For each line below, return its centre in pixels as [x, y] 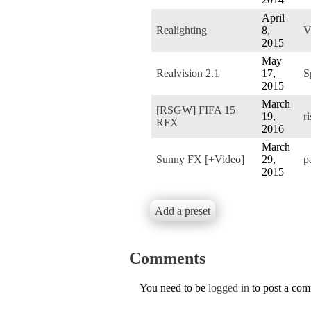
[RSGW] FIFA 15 [196, 110]
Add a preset [183, 210]
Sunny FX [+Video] [200, 159]
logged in [229, 287]
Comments [167, 258]
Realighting [182, 30]
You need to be [174, 287]
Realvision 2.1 [188, 73]
